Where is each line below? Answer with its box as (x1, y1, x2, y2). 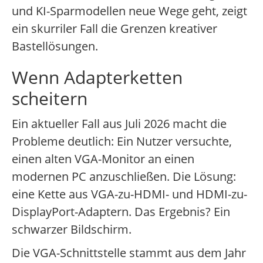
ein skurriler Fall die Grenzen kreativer (12, 21, 217, 37)
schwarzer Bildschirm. (12, 221, 131, 238)
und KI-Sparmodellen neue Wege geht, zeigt (12, 3, 247, 19)
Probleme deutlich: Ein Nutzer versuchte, (12, 133, 232, 150)
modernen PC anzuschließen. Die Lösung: (12, 168, 236, 185)
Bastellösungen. (12, 38, 98, 55)
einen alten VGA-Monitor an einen (12, 151, 194, 167)
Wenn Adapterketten (12, 65, 183, 90)
